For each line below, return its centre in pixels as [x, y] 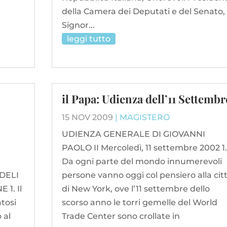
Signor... [78, 25]
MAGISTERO [144, 118]
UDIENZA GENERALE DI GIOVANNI [133, 134]
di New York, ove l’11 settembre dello [136, 189]
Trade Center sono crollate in [121, 216]
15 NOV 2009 [87, 118]
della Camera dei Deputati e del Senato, [143, 11]
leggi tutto [88, 39]
